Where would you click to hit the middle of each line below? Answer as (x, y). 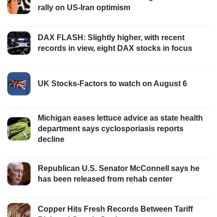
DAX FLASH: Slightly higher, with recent (111, 37)
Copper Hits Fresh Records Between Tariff (115, 209)
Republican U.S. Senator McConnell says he (119, 168)
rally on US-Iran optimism (84, 7)
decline (51, 139)
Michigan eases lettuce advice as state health (120, 118)
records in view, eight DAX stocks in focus (115, 48)
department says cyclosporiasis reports (111, 128)
